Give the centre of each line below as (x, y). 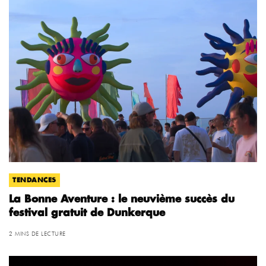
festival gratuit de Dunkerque (87, 213)
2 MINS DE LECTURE (37, 233)
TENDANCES (34, 180)
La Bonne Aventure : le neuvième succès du (122, 199)
